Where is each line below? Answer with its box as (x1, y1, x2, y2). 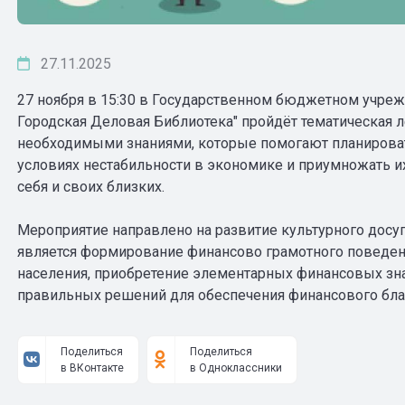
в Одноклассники (189, 362, 282, 374)
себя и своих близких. (16, 178, 168, 195)
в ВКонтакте (60, 362, 124, 374)
